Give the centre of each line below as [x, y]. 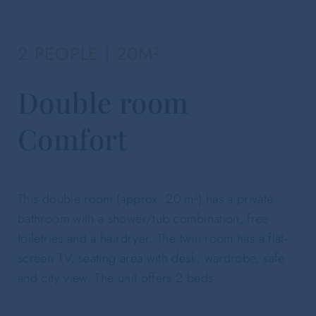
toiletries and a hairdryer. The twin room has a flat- [153, 238]
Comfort [73, 138]
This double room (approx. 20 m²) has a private [146, 199]
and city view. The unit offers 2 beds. [117, 278]
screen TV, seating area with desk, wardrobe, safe [151, 258]
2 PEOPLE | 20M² [89, 53]
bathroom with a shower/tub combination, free [143, 218]
